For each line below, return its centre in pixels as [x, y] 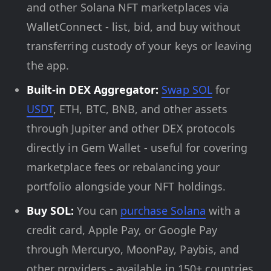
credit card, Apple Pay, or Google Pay [122, 230]
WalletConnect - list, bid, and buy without [134, 27]
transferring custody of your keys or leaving [139, 46]
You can [97, 211]
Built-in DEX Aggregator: [93, 90]
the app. [48, 65]
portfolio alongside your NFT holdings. [126, 186]
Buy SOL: [51, 211]
